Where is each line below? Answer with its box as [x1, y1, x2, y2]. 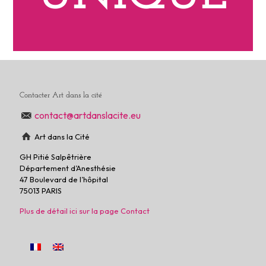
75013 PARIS [20, 185, 62, 195]
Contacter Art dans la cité [20, 91, 102, 99]
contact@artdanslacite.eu [34, 109, 143, 121]
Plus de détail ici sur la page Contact [20, 205, 150, 216]
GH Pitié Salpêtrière [20, 151, 91, 161]
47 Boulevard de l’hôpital [20, 174, 108, 184]
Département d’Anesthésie [20, 163, 116, 173]
